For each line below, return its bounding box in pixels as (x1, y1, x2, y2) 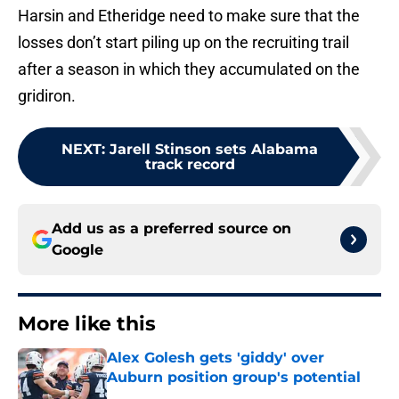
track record (144, 156, 235, 174)
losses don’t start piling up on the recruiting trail (18, 33, 349, 53)
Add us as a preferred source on (52, 220, 291, 238)
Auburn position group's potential (107, 369, 361, 387)
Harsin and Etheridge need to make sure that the (18, 6, 360, 26)
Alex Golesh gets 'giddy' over (107, 349, 324, 367)
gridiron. (18, 86, 76, 106)
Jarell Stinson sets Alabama (110, 141, 318, 159)
